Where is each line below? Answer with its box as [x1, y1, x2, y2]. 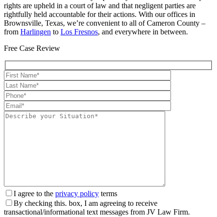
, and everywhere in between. [98, 28, 188, 36]
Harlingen [20, 28, 51, 36]
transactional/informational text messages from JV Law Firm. [4, 207, 190, 216]
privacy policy [55, 189, 99, 198]
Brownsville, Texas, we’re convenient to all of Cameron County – [4, 19, 205, 28]
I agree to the [14, 189, 55, 198]
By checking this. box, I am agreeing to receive [14, 199, 157, 207]
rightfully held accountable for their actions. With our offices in [4, 10, 195, 19]
